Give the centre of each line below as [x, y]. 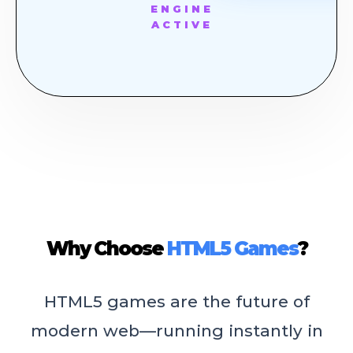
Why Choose [106, 249]
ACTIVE [182, 25]
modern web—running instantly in [176, 331]
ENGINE [182, 9]
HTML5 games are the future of [176, 302]
